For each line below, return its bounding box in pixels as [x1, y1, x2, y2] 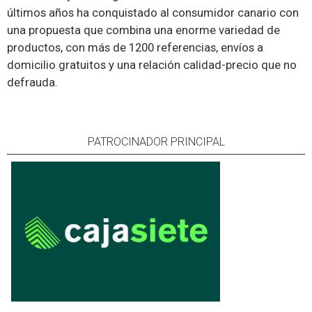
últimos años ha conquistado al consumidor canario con [7, 6, 299, 19]
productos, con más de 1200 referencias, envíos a [7, 41, 263, 54]
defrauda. [7, 76, 61, 89]
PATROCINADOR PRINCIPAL [87, 135, 225, 148]
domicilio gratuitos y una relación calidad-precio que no [7, 58, 297, 72]
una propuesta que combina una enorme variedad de [7, 24, 280, 37]
